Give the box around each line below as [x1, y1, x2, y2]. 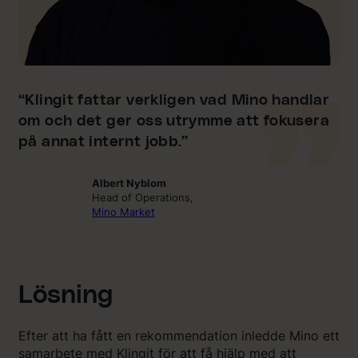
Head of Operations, [92, 190, 193, 204]
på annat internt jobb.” [18, 133, 189, 149]
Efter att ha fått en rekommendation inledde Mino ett [18, 327, 340, 344]
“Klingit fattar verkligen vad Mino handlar [18, 92, 330, 108]
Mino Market [92, 205, 155, 218]
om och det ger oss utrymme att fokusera [18, 113, 329, 129]
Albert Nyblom [92, 176, 166, 189]
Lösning [18, 281, 113, 308]
